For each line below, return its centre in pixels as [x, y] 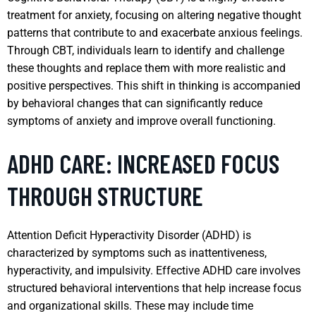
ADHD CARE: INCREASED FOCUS [143, 163]
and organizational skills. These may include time [130, 305]
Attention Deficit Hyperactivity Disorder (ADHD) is [129, 235]
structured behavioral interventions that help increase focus [154, 288]
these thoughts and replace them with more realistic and [146, 68]
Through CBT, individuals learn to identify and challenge [146, 50]
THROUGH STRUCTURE [105, 195]
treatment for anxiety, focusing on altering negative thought [154, 15]
